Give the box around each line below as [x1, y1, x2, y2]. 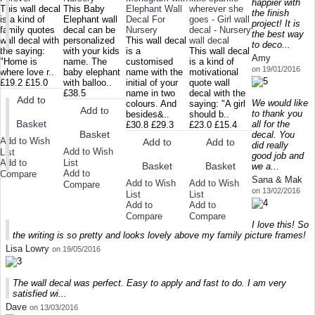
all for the [252, 119, 290, 130]
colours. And [126, 98, 177, 110]
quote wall [188, 77, 230, 89]
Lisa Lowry [6, 243, 52, 255]
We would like [252, 98, 309, 109]
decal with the [188, 88, 245, 99]
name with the [126, 67, 184, 78]
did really [252, 140, 289, 151]
